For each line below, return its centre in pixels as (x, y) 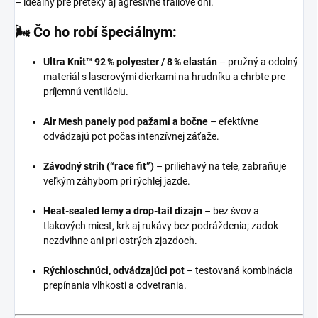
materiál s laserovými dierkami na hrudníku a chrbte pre (164, 76)
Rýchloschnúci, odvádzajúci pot (114, 270)
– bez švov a (231, 210)
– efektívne (233, 121)
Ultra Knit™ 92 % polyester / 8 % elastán (130, 61)
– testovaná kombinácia (239, 270)
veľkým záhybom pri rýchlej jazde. (117, 181)
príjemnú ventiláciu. (86, 91)
